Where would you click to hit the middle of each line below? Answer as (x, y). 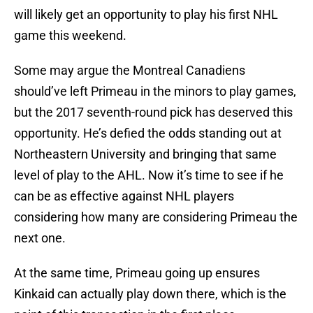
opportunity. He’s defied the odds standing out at (148, 133)
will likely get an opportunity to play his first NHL (146, 15)
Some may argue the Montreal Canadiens (130, 71)
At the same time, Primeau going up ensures (137, 273)
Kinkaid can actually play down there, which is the (150, 294)
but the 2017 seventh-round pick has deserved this (153, 112)
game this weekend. (70, 36)
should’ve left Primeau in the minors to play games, (155, 92)
